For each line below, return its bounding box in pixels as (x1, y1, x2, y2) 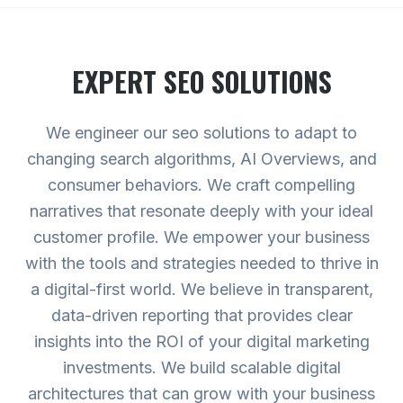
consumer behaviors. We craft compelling (48, 175, 355, 194)
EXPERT (71, 61, 164, 102)
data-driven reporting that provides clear (50, 306, 353, 325)
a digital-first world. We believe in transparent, (30, 280, 373, 299)
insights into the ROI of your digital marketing (33, 332, 370, 351)
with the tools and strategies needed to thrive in (24, 254, 379, 273)
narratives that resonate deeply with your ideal (30, 201, 373, 220)
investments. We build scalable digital (62, 358, 341, 377)
